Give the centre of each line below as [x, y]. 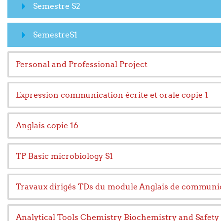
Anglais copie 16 [47, 125]
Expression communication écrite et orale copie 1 [112, 95]
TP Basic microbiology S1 [64, 156]
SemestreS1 [55, 35]
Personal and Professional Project [82, 64]
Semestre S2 [57, 6]
